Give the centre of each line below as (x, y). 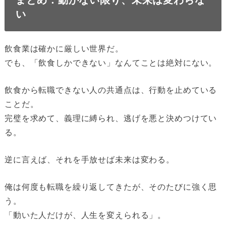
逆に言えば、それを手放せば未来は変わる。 (89, 160)
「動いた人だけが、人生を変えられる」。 (85, 215)
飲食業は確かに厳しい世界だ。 (64, 48)
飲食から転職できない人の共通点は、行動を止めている (111, 90)
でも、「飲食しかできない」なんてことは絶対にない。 (111, 63)
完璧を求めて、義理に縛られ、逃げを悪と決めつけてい (111, 118)
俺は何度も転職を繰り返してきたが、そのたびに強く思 (111, 187)
